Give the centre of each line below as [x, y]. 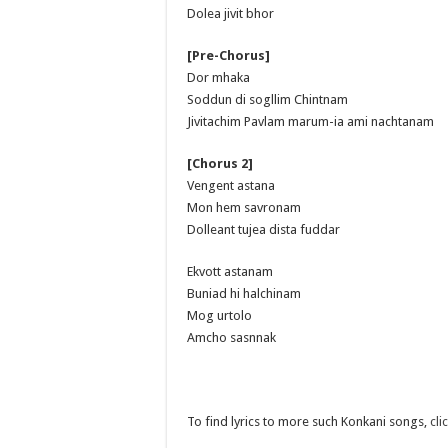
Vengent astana [231, 185]
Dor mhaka [218, 77]
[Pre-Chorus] [228, 55]
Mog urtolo [219, 315]
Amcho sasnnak [231, 337]
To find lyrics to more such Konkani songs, [308, 421]
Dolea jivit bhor [230, 13]
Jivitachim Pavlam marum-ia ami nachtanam [310, 121]
